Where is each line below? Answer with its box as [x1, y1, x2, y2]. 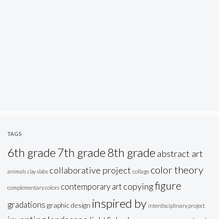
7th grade [57, 145, 106, 159]
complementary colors [7, 184, 59, 191]
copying [123, 180, 153, 192]
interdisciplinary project [148, 202, 205, 209]
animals [7, 168, 26, 175]
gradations [7, 199, 45, 210]
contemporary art [61, 181, 122, 192]
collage [132, 168, 149, 175]
